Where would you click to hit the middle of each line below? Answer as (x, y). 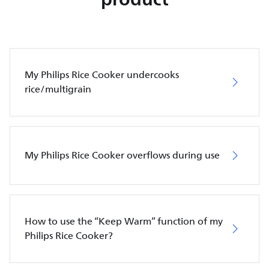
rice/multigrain (58, 89)
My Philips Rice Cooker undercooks (102, 75)
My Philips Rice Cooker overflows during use (122, 156)
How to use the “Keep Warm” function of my (124, 222)
